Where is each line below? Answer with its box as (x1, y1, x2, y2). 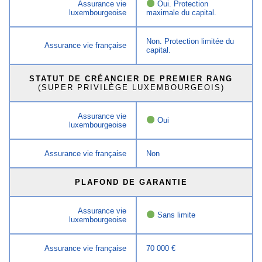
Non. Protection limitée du (146, 36, 235, 46)
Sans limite (154, 210, 195, 219)
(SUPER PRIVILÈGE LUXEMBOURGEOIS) (37, 82, 225, 92)
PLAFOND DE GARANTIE (74, 177, 188, 187)
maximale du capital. (146, 8, 217, 17)
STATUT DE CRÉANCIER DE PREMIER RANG (29, 74, 233, 83)
